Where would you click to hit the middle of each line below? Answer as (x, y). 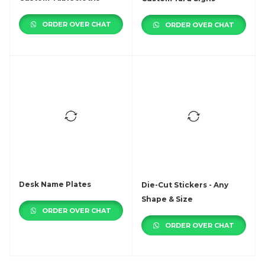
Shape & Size (167, 199)
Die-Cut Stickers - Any (185, 185)
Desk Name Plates (55, 184)
